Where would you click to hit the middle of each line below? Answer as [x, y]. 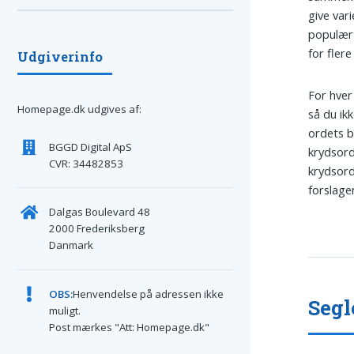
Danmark [71, 245]
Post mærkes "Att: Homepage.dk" [129, 327]
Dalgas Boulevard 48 [99, 212]
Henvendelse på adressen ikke [148, 294]
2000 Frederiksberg [96, 229]
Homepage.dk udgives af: [79, 109]
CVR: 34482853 [86, 163]
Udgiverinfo [60, 56]
